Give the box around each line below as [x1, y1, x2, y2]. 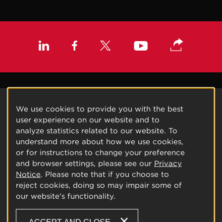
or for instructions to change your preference [16, 148, 185, 157]
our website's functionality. [16, 191, 115, 201]
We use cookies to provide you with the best [16, 104, 183, 113]
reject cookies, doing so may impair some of [16, 180, 182, 190]
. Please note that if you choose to [41, 169, 169, 179]
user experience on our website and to [16, 115, 160, 124]
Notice [16, 169, 41, 179]
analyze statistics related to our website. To [16, 126, 177, 135]
